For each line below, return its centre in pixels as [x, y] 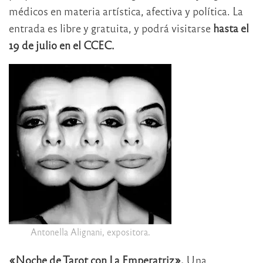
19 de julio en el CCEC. [62, 45]
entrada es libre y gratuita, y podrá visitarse [110, 28]
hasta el [230, 28]
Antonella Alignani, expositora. [90, 232]
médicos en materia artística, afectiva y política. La [126, 11]
